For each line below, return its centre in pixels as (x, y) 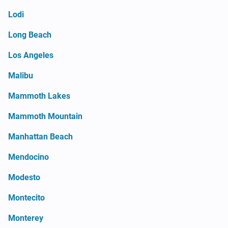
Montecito (26, 197)
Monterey (26, 218)
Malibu (21, 75)
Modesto (24, 177)
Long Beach (30, 35)
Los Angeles (31, 55)
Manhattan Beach (40, 136)
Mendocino (28, 157)
